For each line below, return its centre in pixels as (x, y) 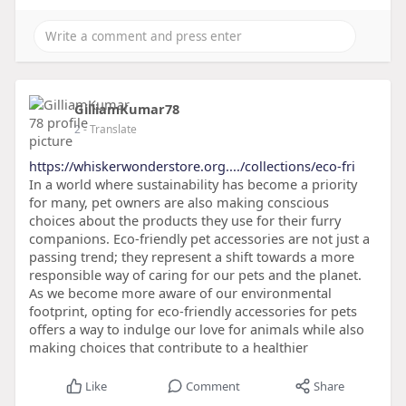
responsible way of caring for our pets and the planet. (195, 275)
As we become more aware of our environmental (180, 293)
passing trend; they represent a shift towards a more (191, 257)
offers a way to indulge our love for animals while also (196, 329)
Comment (213, 387)
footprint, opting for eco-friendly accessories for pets (193, 311)
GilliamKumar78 (126, 109)
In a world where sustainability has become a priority (193, 184)
